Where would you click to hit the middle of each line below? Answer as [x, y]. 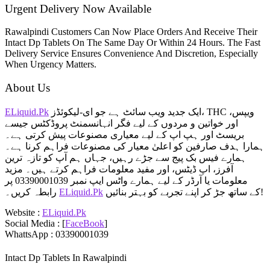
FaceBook [85, 223]
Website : [24, 212]
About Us [27, 88]
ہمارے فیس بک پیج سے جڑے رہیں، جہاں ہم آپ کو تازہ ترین [126, 157]
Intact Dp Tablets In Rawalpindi [66, 258]
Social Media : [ [35, 223]
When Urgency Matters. [51, 64]
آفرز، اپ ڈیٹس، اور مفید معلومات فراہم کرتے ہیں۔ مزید [119, 169]
